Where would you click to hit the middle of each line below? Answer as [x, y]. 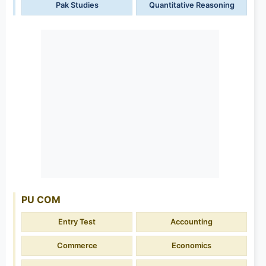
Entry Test [77, 222]
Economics [191, 246]
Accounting [191, 222]
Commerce [77, 246]
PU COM [41, 200]
